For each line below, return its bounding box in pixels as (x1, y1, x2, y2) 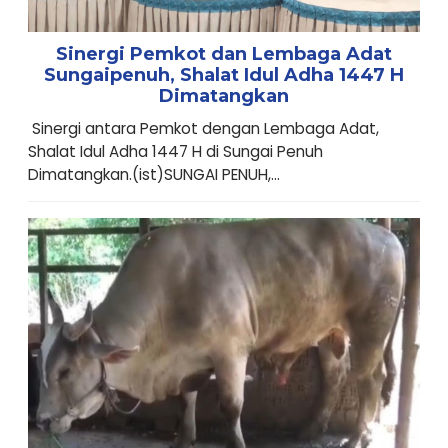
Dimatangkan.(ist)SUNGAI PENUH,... (27, 164, 280, 186)
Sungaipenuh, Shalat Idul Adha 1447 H (43, 64, 404, 87)
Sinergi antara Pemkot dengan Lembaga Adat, (27, 118, 379, 140)
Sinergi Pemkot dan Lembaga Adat (55, 43, 392, 66)
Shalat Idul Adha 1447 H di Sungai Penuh (27, 141, 323, 163)
